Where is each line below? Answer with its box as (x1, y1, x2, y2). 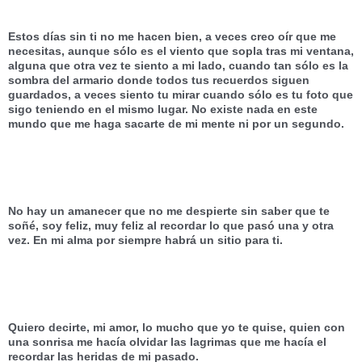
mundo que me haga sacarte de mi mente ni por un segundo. (8, 117, 344, 130)
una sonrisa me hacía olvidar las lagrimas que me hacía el (8, 335, 326, 348)
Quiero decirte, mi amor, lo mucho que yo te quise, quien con (8, 321, 345, 334)
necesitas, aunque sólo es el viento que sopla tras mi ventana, (8, 44, 354, 57)
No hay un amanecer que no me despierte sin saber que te (8, 204, 330, 217)
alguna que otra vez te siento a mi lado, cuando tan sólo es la (8, 59, 348, 72)
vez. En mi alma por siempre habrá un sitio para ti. (8, 234, 286, 246)
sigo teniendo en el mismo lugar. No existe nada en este (8, 103, 318, 116)
